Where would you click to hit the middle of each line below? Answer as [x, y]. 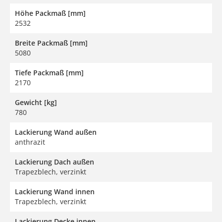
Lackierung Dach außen [55, 162]
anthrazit [30, 142]
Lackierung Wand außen [56, 132]
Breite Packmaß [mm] [51, 43]
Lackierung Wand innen [55, 191]
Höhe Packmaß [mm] [50, 13]
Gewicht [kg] [36, 102]
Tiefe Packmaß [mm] [49, 72]
